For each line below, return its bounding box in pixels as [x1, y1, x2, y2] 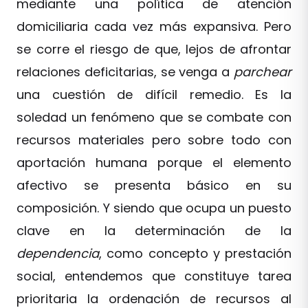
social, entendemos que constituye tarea [16, 267, 291, 285]
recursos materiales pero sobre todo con [16, 131, 291, 148]
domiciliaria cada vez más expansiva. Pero [16, 18, 291, 35]
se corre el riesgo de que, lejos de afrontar [16, 41, 291, 58]
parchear [234, 63, 291, 80]
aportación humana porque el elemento [16, 154, 291, 171]
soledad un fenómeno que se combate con [16, 109, 291, 126]
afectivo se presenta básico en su [16, 177, 291, 194]
